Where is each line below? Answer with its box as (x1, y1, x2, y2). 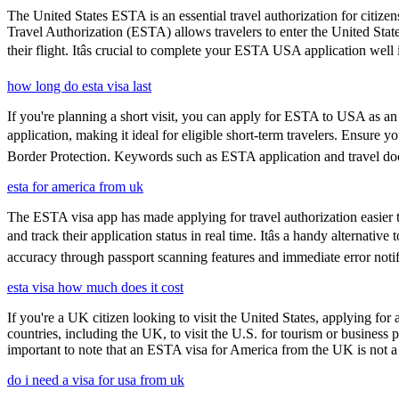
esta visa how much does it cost (7, 280, 183, 296)
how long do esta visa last (7, 78, 151, 94)
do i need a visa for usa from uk (7, 372, 184, 388)
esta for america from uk (7, 179, 143, 195)
